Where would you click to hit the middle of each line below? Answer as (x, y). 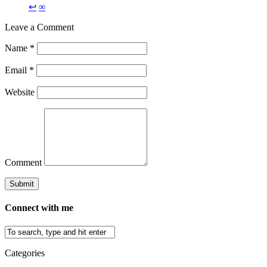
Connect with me (39, 207)
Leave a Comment (39, 27)
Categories (25, 253)
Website (20, 92)
